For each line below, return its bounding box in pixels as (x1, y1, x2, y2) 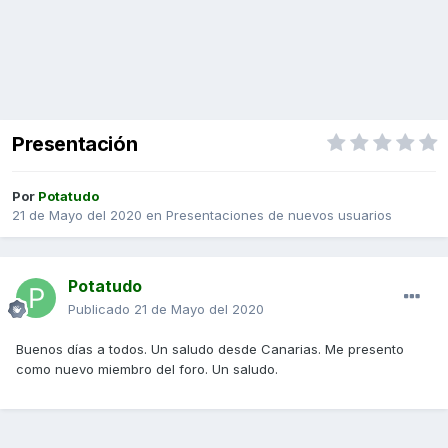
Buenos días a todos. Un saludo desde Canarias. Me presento (16, 341, 404, 358)
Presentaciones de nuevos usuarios (166, 207, 392, 224)
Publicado (68, 301, 134, 318)
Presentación (12, 132, 138, 157)
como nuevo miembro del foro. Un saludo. (16, 361, 282, 378)
